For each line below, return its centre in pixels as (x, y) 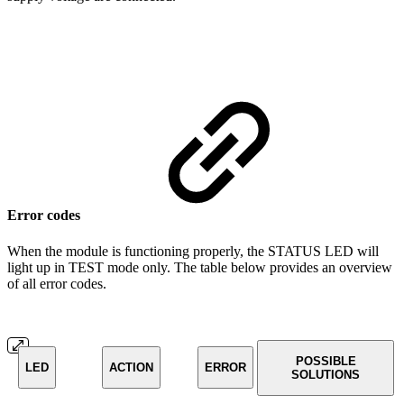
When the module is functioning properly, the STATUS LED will (193, 251)
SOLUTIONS (326, 374)
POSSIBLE (326, 361)
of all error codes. (57, 283)
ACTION (131, 367)
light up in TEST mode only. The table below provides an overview (200, 267)
